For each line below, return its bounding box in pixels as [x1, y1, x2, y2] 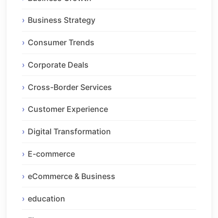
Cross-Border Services [28, 82, 112, 92]
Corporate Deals [28, 59, 89, 70]
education [28, 193, 65, 203]
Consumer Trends [28, 37, 94, 48]
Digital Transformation [28, 127, 111, 137]
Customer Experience [28, 104, 108, 114]
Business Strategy [28, 15, 95, 25]
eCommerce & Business [28, 171, 115, 181]
